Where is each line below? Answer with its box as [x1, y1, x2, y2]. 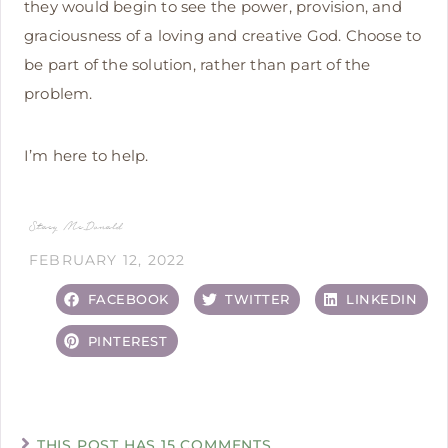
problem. [24, 83, 93, 103]
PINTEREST [87, 332, 167, 349]
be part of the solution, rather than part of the [24, 54, 371, 74]
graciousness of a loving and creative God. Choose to [24, 25, 422, 45]
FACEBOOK [87, 291, 169, 308]
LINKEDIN [346, 291, 417, 308]
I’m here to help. [24, 145, 149, 165]
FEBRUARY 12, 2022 [29, 250, 186, 269]
